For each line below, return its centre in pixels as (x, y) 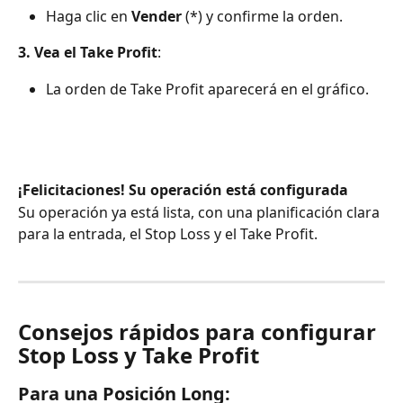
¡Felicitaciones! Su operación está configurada (183, 190)
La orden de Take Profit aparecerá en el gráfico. (207, 89)
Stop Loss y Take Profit (139, 354)
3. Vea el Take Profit (88, 53)
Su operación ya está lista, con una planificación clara (201, 212)
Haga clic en (89, 16)
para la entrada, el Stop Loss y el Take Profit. (168, 233)
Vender (157, 16)
